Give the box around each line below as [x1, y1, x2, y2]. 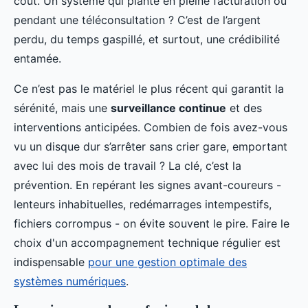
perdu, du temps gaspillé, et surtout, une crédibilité [14, 32, 280, 46]
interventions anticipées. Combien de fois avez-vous [14, 120, 287, 134]
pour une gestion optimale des [88, 255, 247, 269]
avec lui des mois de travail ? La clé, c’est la [14, 159, 241, 173]
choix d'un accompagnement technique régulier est [14, 236, 280, 250]
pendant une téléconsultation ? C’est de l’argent [14, 13, 261, 27]
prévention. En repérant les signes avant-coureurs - [14, 178, 281, 192]
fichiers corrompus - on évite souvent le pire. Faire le [14, 217, 289, 230]
